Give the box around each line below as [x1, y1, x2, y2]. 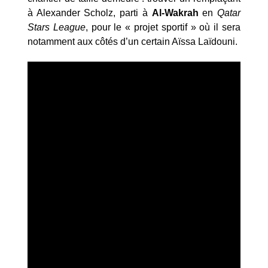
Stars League [28, 22, 86, 32]
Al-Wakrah [151, 7, 203, 18]
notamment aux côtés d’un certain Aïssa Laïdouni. [28, 36, 237, 47]
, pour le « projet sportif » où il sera [85, 22, 241, 32]
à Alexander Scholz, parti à [28, 7, 152, 18]
